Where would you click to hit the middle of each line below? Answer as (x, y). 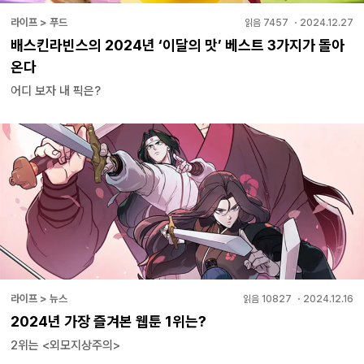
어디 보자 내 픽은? (56, 91)
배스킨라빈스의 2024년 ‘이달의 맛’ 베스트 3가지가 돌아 (178, 45)
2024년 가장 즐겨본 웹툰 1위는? (108, 321)
